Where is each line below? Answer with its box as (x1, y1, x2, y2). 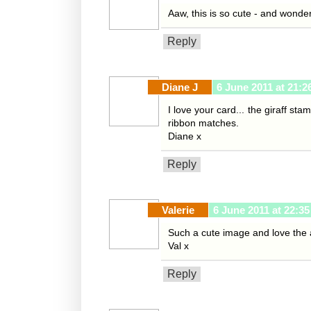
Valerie (162, 204, 194, 217)
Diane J (162, 81, 198, 94)
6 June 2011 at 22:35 (213, 204, 310, 217)
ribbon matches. (168, 117, 239, 129)
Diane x (168, 131, 201, 142)
